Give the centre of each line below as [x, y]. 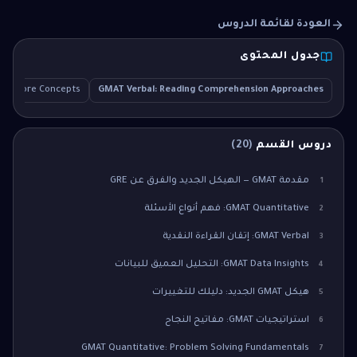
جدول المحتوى [280, 57]
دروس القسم [292, 146]
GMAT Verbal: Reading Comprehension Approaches [211, 90]
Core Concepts [48, 90]
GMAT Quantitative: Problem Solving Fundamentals [195, 349]
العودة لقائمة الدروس [274, 25]
